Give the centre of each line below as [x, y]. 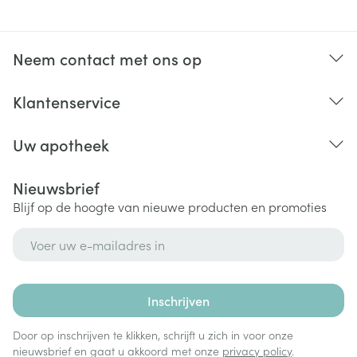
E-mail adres [50, 235]
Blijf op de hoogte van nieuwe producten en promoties [170, 206]
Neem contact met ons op [107, 58]
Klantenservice [67, 101]
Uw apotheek [61, 144]
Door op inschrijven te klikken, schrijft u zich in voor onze [153, 335]
